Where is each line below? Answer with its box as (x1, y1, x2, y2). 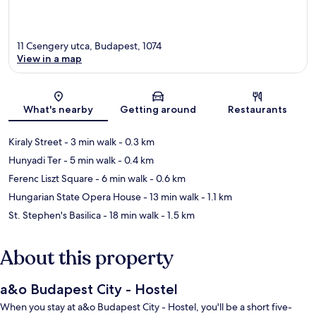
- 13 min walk (141, 190, 199, 204)
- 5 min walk (61, 154, 116, 167)
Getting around (119, 103, 196, 116)
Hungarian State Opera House (8, 190, 141, 204)
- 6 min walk (93, 172, 147, 186)
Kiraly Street (8, 135, 62, 149)
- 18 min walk (101, 209, 159, 222)
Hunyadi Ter (8, 154, 61, 167)
